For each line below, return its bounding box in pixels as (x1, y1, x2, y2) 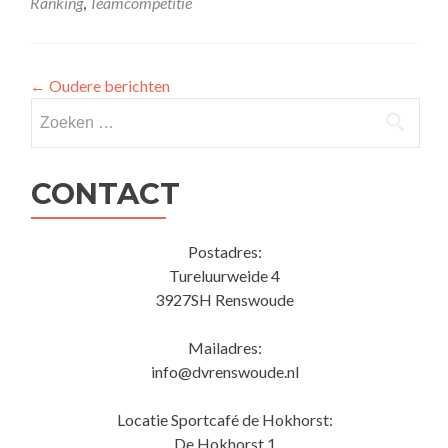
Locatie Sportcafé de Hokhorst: (116, 410, 333, 429)
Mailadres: (187, 338, 262, 357)
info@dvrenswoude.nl (150, 362, 299, 381)
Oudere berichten (46, 76, 170, 95)
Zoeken (30, 99, 82, 118)
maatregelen (283, 12, 369, 31)
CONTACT (31, 176, 180, 211)
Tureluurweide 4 (169, 266, 280, 285)
